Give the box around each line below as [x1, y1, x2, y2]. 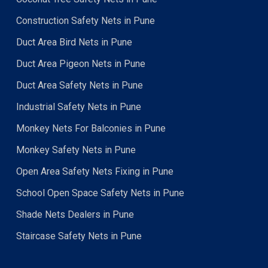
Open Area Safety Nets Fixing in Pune [16, 166, 173, 177]
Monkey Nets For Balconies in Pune [16, 123, 166, 134]
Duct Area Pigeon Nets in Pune [16, 58, 145, 69]
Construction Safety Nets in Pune [16, 15, 155, 26]
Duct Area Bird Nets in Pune [16, 36, 132, 48]
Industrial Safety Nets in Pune [16, 101, 141, 112]
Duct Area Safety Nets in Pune [16, 80, 143, 91]
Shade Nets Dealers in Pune [16, 209, 134, 220]
